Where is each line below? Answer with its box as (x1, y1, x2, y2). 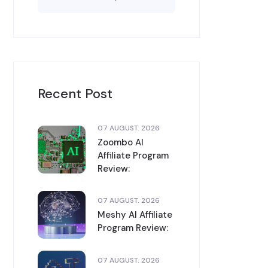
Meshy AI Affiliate (98, 208, 172, 221)
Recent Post (38, 85, 112, 102)
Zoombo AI (98, 136, 144, 148)
